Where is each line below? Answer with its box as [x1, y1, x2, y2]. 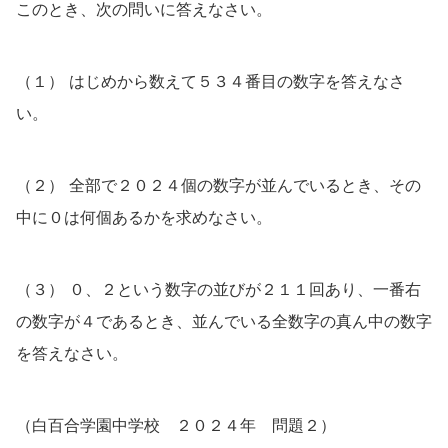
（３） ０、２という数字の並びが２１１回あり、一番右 [16, 279, 421, 299]
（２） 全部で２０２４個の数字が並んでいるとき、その [16, 175, 421, 195]
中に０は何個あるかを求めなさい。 [16, 207, 272, 227]
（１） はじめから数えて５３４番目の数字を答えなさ [16, 71, 405, 91]
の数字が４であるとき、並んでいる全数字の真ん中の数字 [16, 311, 432, 331]
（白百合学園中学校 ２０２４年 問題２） [16, 415, 336, 435]
